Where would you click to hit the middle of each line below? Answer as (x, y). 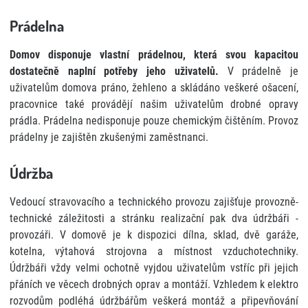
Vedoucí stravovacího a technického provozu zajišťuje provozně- (154, 201)
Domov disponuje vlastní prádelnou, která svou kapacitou (154, 54)
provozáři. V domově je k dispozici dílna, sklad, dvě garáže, (154, 234)
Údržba (31, 172)
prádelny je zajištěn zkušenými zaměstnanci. (110, 137)
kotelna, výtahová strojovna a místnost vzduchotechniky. (154, 251)
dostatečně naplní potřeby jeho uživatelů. (114, 71)
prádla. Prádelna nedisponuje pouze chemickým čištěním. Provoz (154, 120)
